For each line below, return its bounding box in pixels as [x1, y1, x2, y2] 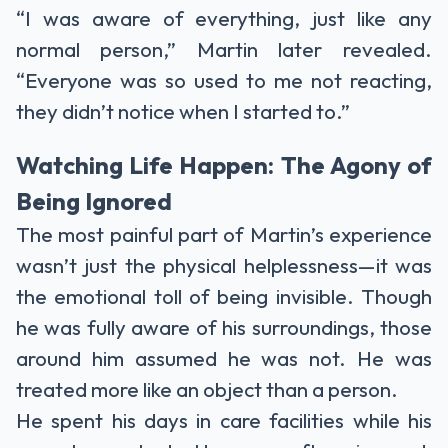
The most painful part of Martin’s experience [16, 221, 432, 248]
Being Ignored [16, 186, 172, 217]
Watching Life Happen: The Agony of [16, 150, 432, 181]
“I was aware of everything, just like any [16, 5, 432, 32]
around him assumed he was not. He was [16, 345, 432, 372]
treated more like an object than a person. [16, 376, 398, 403]
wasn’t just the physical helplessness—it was [16, 252, 432, 279]
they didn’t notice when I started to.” [16, 98, 350, 125]
